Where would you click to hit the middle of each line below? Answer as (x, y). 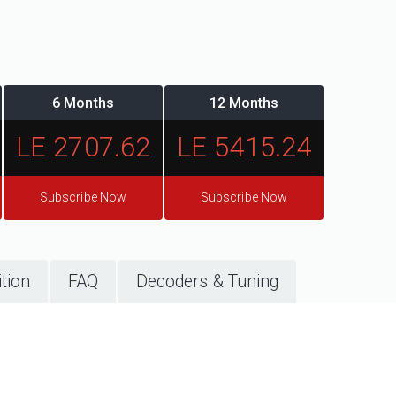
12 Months (244, 103)
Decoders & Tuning (207, 281)
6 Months (83, 103)
